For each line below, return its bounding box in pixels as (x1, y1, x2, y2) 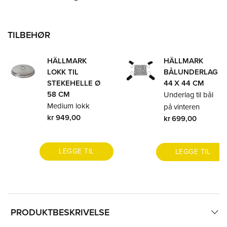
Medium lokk (47, 100, 90, 111)
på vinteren (163, 101, 200, 112)
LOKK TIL (47, 66, 79, 77)
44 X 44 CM (163, 77, 205, 88)
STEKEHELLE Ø (47, 77, 100, 88)
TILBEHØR (8, 28, 50, 41)
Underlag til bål (163, 89, 214, 100)
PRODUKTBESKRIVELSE (11, 206, 109, 218)
